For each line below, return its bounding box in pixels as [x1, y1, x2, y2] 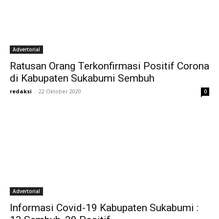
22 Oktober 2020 [39, 88, 81, 95]
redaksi [10, 88, 32, 95]
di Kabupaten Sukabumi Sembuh [10, 72, 154, 84]
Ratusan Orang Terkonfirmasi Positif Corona [10, 60, 209, 72]
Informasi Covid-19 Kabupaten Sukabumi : [10, 202, 198, 214]
